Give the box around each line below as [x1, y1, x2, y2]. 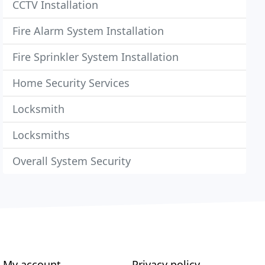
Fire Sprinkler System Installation [12, 50, 179, 64]
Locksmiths [12, 128, 70, 142]
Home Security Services [12, 76, 130, 90]
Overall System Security [12, 154, 131, 168]
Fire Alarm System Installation [12, 24, 164, 38]
